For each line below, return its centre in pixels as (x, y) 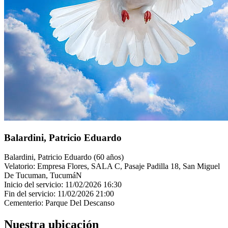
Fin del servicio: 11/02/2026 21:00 (59, 194)
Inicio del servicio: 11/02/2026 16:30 (63, 185)
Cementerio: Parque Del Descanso (59, 203)
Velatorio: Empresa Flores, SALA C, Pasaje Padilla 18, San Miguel (112, 166)
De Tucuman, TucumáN (43, 176)
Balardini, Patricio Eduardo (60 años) (64, 157)
